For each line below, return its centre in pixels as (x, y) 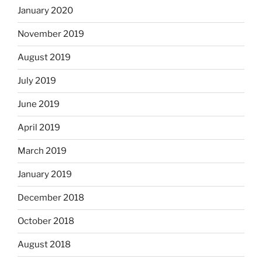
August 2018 (44, 245)
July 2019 (37, 81)
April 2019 (39, 128)
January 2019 (45, 175)
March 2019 (42, 151)
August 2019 (44, 58)
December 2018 (51, 198)
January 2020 (45, 11)
